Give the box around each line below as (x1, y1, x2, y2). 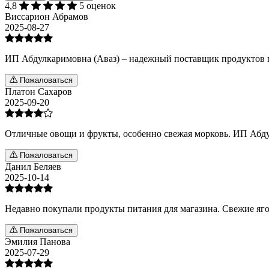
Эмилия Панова (5, 236, 70, 247)
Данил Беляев (5, 161, 61, 172)
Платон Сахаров (5, 86, 72, 97)
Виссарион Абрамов (5, 11, 88, 22)
